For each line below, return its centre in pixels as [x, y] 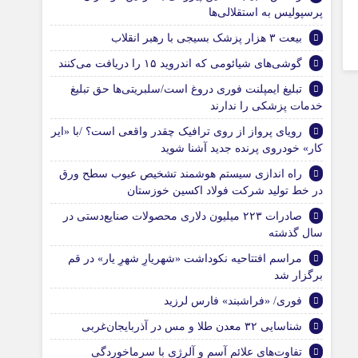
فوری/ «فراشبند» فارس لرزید [233, 301]
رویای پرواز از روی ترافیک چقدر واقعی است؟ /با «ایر [177, 131]
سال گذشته [296, 233]
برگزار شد [299, 275]
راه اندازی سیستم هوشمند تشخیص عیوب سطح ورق [181, 174]
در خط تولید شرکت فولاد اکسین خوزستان [225, 191]
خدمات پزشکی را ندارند [267, 106]
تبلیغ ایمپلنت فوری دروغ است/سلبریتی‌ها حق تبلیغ [187, 89]
